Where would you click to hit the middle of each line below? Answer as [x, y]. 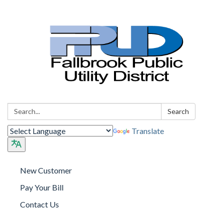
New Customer [46, 170]
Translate [148, 130]
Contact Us [39, 204]
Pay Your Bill [42, 187]
